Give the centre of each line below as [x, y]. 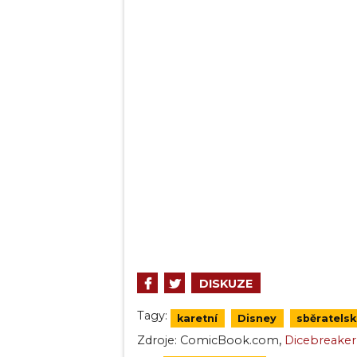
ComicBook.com [229, 341]
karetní [198, 319]
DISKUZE [226, 284]
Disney [257, 319]
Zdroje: [157, 341]
